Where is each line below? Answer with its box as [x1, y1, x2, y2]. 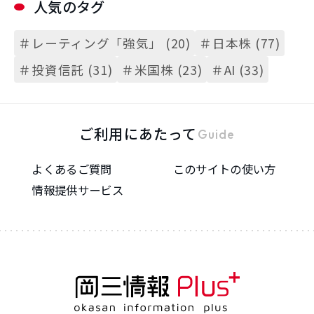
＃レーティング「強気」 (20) [18, 34, 191, 53]
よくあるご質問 [32, 160, 112, 177]
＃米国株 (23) [121, 60, 203, 78]
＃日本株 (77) [199, 34, 280, 53]
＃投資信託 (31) [18, 60, 113, 78]
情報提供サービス [32, 181, 123, 198]
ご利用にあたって [79, 123, 198, 144]
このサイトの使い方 [172, 160, 276, 177]
